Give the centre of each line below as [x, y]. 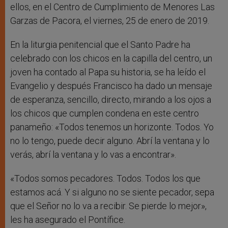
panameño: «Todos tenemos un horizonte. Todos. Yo [112, 127]
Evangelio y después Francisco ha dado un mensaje [111, 86]
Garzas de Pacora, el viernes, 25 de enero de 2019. [110, 21]
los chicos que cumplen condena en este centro [105, 113]
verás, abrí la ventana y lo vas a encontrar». [93, 155]
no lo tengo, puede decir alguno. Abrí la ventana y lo [110, 141]
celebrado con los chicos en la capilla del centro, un [111, 59]
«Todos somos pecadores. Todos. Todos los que [105, 179]
